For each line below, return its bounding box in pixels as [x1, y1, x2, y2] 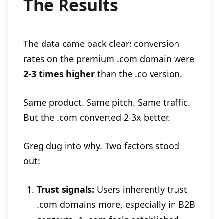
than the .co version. [95, 68, 182, 80]
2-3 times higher [23, 68, 95, 80]
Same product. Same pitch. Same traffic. [23, 96, 190, 108]
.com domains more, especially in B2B [37, 198, 195, 210]
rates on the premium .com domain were [23, 53, 194, 65]
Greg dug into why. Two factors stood [23, 140, 179, 152]
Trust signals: [37, 183, 94, 195]
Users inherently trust [94, 183, 187, 195]
